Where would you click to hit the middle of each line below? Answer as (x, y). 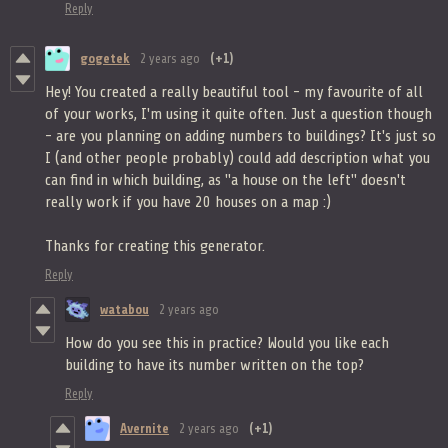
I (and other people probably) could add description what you (237, 158)
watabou (124, 310)
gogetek (105, 59)
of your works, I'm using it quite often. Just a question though (238, 114)
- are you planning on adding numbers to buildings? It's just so (240, 136)
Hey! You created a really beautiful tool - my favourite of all (234, 92)
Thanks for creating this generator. (155, 246)
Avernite (144, 429)
